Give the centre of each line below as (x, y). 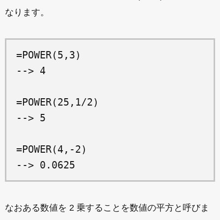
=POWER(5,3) (49, 55)
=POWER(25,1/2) (57, 102)
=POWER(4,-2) (52, 150)
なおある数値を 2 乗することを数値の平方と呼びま (107, 208)
